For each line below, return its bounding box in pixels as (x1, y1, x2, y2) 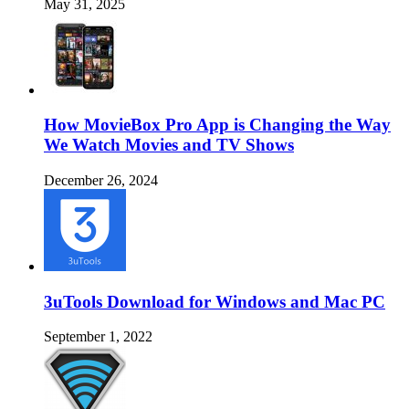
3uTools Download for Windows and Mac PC (44, 291, 385, 311)
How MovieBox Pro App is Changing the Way (44, 115, 391, 135)
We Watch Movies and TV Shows (44, 135, 294, 155)
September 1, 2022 (44, 329, 152, 345)
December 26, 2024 (44, 173, 158, 188)
